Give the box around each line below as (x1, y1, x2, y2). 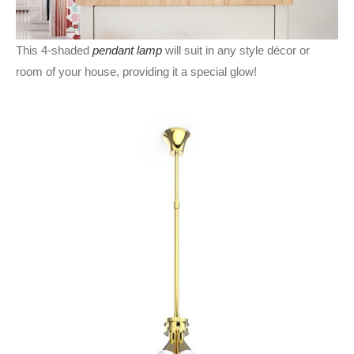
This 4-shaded (16, 43, 89, 58)
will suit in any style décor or (165, 43, 310, 58)
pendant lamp (89, 43, 165, 58)
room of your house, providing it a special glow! (16, 65, 257, 79)
